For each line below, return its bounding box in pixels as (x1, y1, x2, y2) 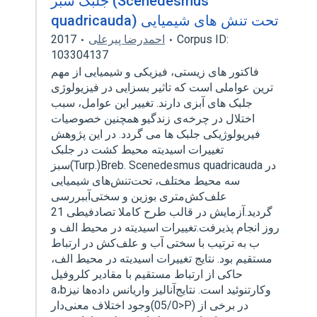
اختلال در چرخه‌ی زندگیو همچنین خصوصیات (51, 112, 255, 125)
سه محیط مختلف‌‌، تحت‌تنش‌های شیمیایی (51, 174, 240, 188)
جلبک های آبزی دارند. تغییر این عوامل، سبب (51, 96, 253, 110)
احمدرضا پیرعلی (88, 33, 165, 46)
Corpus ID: (177, 33, 229, 46)
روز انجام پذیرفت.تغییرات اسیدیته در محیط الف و (51, 221, 279, 234)
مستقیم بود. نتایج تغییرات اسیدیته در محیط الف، (51, 252, 272, 265)
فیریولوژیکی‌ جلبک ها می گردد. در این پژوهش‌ (51, 127, 260, 141)
